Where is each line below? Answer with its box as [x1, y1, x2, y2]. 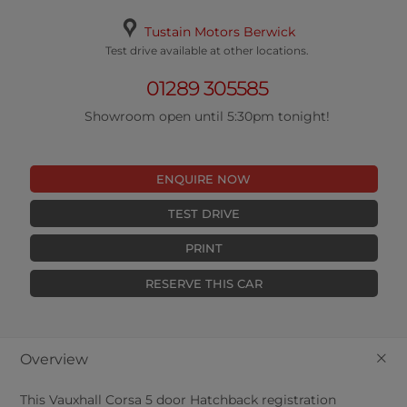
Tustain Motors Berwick [144, 24, 296, 41]
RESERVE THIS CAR [144, 275, 263, 291]
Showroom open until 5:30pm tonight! [84, 108, 331, 125]
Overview [20, 350, 89, 368]
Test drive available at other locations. [105, 44, 310, 58]
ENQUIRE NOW [156, 172, 251, 187]
